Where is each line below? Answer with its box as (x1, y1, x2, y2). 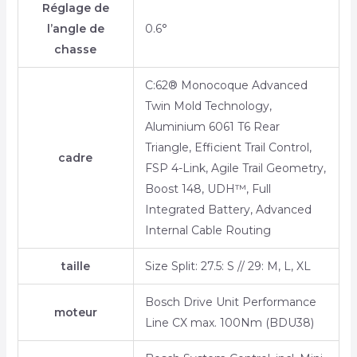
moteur (53, 305, 97, 320)
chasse (54, 42, 97, 57)
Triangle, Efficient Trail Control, (144, 140, 312, 155)
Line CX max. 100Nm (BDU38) (144, 316, 314, 331)
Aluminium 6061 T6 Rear (144, 120, 280, 135)
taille (61, 259, 90, 274)
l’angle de (46, 22, 104, 37)
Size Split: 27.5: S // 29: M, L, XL (144, 259, 311, 274)
